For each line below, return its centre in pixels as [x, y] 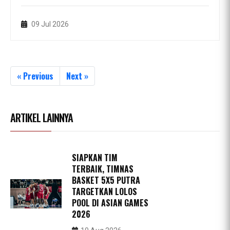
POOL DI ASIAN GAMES [110, 203]
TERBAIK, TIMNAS [103, 169]
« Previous [35, 76]
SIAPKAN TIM [95, 157]
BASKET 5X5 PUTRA [106, 180]
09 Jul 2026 [49, 24]
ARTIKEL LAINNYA [42, 117]
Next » [77, 76]
